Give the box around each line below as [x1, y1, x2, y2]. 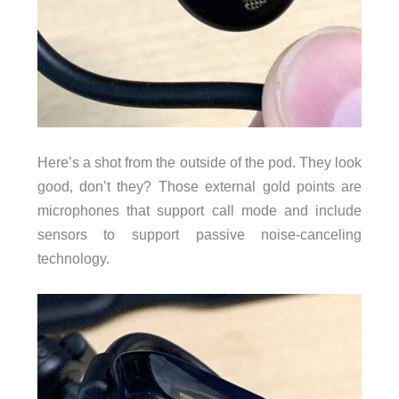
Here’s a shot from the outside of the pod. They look [37, 154, 362, 171]
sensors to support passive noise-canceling [37, 226, 362, 243]
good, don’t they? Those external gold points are [37, 178, 362, 195]
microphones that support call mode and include [37, 202, 362, 219]
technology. [37, 250, 110, 267]
